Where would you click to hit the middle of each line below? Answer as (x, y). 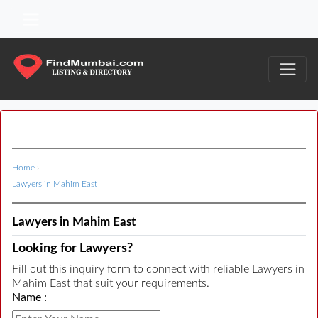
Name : (29, 298)
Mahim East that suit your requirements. (111, 284)
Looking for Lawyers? (72, 249)
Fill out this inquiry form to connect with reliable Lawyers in (158, 269)
